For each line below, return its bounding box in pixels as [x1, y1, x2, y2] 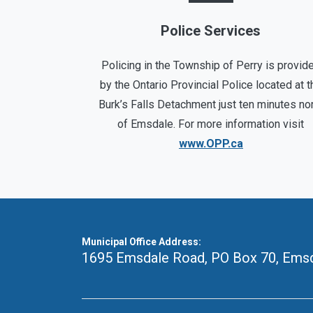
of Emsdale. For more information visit [117, 117, 305, 131]
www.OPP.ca [178, 137, 243, 150]
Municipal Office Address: [82, 236, 201, 247]
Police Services [161, 22, 261, 39]
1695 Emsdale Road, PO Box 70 [82, 249, 276, 266]
